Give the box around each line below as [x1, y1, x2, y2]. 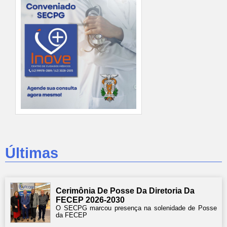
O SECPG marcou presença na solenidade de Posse [56, 204, 217, 212]
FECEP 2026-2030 [56, 196, 125, 204]
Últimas [5, 145, 58, 161]
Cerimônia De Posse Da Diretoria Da [56, 186, 195, 195]
